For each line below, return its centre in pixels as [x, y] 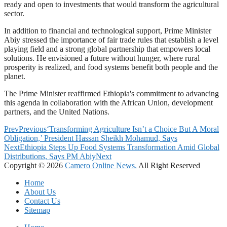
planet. [15, 76]
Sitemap [37, 210]
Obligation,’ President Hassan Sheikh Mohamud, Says [91, 138]
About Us [40, 192]
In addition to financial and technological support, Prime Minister [108, 31]
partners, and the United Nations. [57, 112]
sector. [14, 13]
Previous [33, 129]
